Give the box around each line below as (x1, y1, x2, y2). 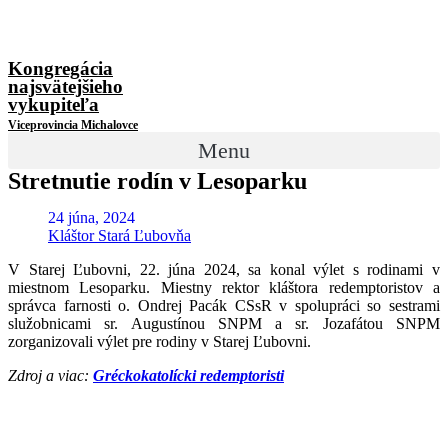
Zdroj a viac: (8, 367, 93, 384)
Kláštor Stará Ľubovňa (48, 227, 191, 244)
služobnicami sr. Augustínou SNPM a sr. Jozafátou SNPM (8, 315, 440, 332)
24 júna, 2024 (48, 209, 135, 226)
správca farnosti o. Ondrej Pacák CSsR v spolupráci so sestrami (8, 297, 440, 314)
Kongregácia (8, 58, 113, 79)
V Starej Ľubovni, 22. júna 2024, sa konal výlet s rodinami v (8, 261, 440, 278)
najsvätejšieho (8, 76, 123, 97)
